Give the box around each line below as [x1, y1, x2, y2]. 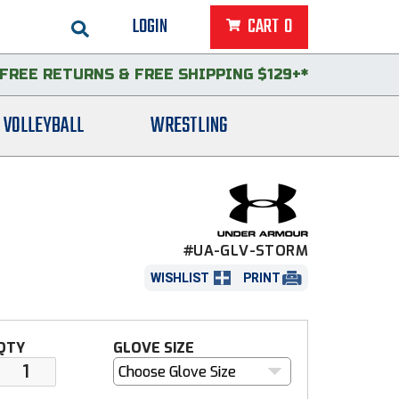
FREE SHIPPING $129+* [134, 66, 308, 83]
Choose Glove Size [118, 362, 236, 382]
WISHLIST [150, 270, 209, 285]
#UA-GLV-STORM [183, 241, 308, 260]
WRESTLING [150, 110, 227, 143]
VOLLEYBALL [3, 110, 84, 143]
